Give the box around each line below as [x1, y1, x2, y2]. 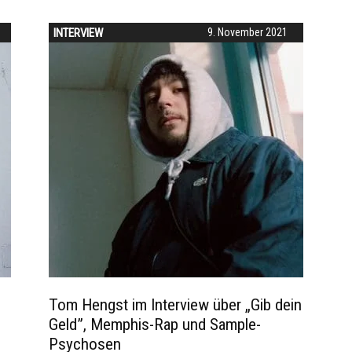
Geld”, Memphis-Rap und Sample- [49, 315, 261, 334]
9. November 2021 [207, 26, 288, 38]
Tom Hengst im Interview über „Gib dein [49, 295, 302, 314]
